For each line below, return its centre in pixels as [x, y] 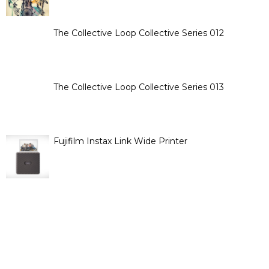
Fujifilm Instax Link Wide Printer [120, 141]
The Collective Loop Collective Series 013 [138, 87]
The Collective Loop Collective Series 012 [138, 33]
